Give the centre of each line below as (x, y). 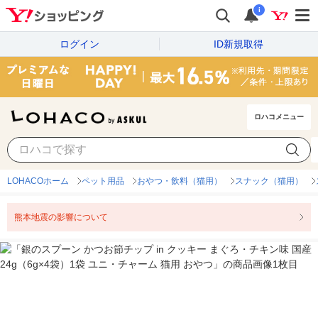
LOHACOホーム (38, 181)
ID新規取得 (238, 44)
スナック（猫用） (269, 181)
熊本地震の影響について (61, 218)
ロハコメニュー (279, 117)
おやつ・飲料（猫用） (180, 181)
